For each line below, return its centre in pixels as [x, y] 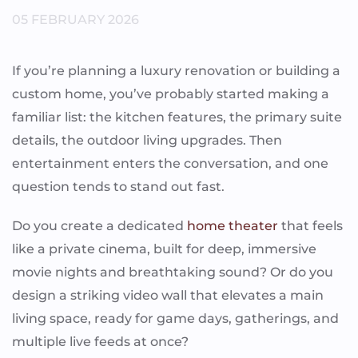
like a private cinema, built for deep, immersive [164, 249]
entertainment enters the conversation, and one [170, 163]
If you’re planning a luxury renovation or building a [176, 70]
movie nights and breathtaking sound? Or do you [173, 272]
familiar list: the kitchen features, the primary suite [177, 117]
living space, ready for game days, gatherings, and [175, 318]
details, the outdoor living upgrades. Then [147, 140]
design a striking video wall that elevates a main [168, 295]
